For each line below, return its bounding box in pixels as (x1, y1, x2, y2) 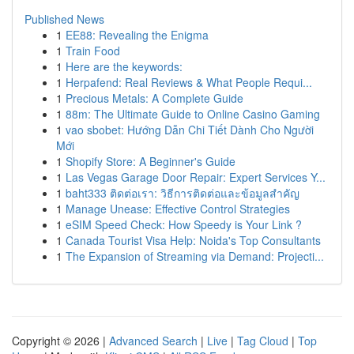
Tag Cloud (237, 333, 288, 348)
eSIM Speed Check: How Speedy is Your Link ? (66, 217, 302, 232)
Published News (24, 11, 104, 27)
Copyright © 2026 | (12, 333, 109, 348)
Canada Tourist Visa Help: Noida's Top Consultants (66, 232, 321, 248)
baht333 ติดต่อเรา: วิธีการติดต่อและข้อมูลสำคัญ (66, 185, 299, 201)
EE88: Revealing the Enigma (66, 27, 209, 43)
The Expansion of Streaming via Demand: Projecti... (66, 248, 324, 264)
